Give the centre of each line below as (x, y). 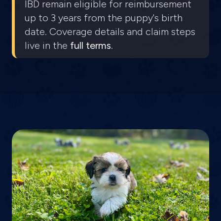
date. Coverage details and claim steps (110, 32)
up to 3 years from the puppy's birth (104, 18)
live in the (47, 45)
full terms (91, 45)
